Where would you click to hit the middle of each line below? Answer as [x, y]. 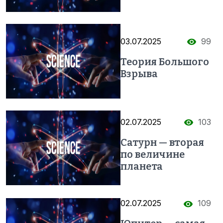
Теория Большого [165, 61]
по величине [153, 154]
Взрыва [139, 73]
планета [142, 166]
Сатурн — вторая [162, 142]
